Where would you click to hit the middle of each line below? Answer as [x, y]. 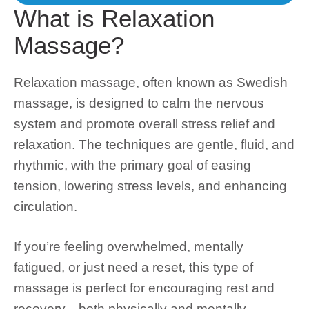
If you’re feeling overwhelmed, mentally [129, 247]
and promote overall [119, 123]
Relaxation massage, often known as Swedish [151, 82]
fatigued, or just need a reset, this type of [133, 268]
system [35, 123]
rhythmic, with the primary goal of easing [132, 165]
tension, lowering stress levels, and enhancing [150, 186]
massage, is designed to [88, 103]
